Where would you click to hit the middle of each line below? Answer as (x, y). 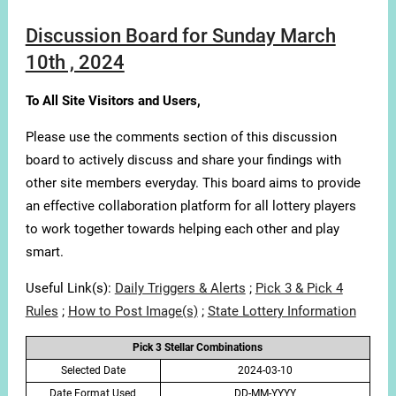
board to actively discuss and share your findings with (183, 160)
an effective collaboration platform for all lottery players (190, 206)
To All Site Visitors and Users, (113, 101)
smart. (44, 252)
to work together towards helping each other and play (182, 229)
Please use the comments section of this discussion (181, 137)
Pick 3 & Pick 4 (299, 289)
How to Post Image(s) (133, 312)
